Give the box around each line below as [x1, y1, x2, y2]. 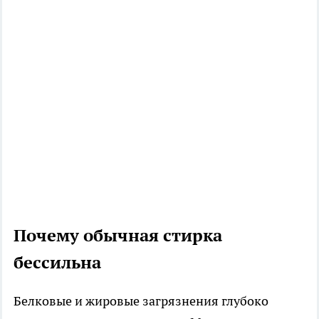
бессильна [14, 251, 101, 274]
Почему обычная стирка [14, 224, 222, 247]
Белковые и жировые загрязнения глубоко [14, 293, 268, 310]
